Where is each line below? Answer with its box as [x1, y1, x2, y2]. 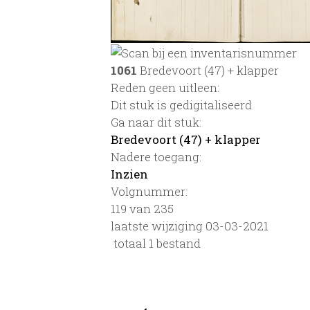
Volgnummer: [111, 183, 188, 199]
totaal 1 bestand [111, 235, 201, 251]
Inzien [111, 165, 148, 182]
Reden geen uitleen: [111, 79, 219, 95]
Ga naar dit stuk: [111, 113, 201, 130]
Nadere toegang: [111, 148, 201, 165]
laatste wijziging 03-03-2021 [111, 217, 268, 234]
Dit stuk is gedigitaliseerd [111, 96, 252, 113]
